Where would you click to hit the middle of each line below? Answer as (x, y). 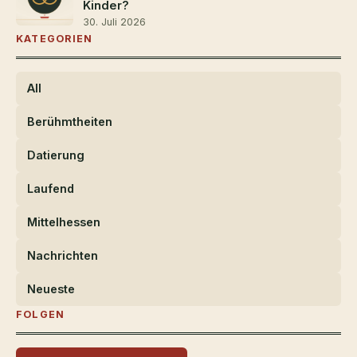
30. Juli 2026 (114, 22)
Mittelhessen (64, 222)
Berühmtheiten (70, 121)
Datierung (56, 155)
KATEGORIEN (55, 38)
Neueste (51, 288)
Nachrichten (63, 255)
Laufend (51, 188)
